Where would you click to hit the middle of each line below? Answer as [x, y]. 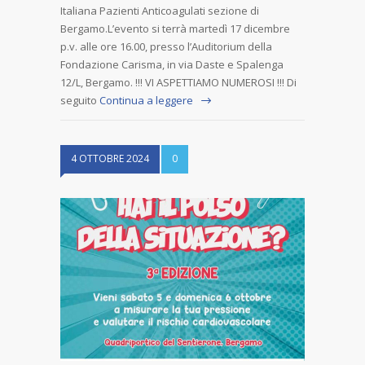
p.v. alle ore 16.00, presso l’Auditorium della [166, 47]
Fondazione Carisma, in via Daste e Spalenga [172, 65]
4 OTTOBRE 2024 [110, 159]
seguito [79, 101]
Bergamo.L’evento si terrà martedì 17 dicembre [175, 29]
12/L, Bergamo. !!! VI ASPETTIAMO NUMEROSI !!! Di [178, 83]
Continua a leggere [146, 101]
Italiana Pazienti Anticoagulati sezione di [160, 11]
